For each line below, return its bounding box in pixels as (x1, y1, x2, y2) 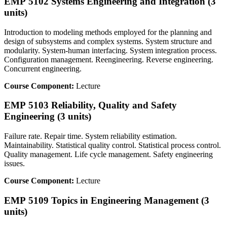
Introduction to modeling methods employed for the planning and (4, 27, 212, 36)
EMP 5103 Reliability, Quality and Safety (4, 100, 177, 111)
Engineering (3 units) (4, 111, 91, 122)
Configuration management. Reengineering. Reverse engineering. (4, 55, 213, 64)
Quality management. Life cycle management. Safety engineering (4, 150, 213, 159)
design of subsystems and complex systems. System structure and (4, 36, 212, 46)
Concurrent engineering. (4, 64, 82, 73)
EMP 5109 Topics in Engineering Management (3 (4, 195, 209, 206)
